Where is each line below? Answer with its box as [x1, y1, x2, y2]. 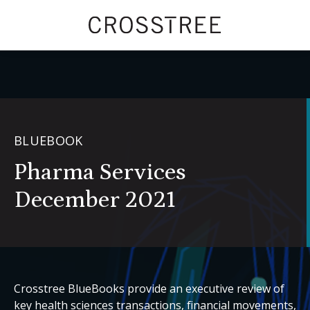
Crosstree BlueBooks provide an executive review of [14, 281, 284, 296]
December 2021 [14, 187, 176, 213]
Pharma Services [14, 159, 186, 185]
